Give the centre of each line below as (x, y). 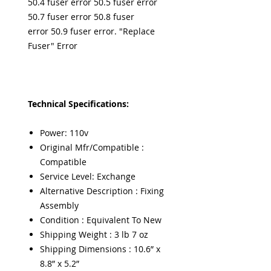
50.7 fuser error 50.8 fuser (81, 17)
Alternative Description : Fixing (102, 191)
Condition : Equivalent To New (101, 220)
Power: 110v (64, 133)
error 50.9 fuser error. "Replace (91, 31)
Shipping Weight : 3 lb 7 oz (94, 234)
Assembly (59, 205)
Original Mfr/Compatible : (92, 147)
